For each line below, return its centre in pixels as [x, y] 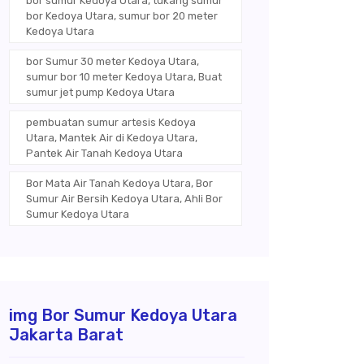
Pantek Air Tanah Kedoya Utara [104, 154]
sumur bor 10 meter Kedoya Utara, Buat [124, 77]
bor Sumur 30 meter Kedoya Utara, [113, 62]
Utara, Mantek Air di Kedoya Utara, [112, 138]
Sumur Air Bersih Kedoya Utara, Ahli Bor [124, 199]
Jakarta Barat [66, 335]
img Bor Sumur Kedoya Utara [123, 316]
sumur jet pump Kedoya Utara [100, 93]
